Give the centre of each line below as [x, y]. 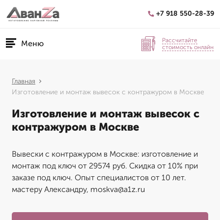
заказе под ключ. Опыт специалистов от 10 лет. [99, 178]
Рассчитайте [180, 40]
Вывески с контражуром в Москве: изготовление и [105, 154]
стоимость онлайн [188, 47]
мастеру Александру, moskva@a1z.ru [78, 189]
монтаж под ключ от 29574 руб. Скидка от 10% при [105, 166]
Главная [24, 81]
